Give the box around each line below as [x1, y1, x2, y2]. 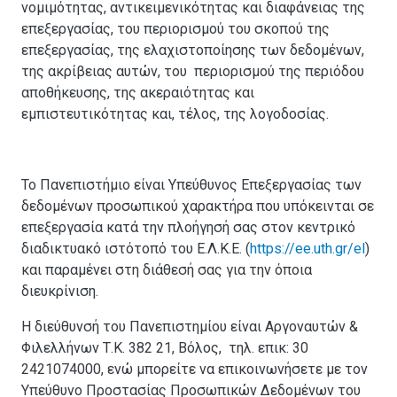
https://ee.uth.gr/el [250, 240, 365, 258]
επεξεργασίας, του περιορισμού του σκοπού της [21, 20, 330, 38]
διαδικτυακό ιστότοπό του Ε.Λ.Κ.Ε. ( [21, 240, 250, 258]
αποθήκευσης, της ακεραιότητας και [21, 84, 254, 102]
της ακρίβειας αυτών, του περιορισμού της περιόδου [21, 63, 364, 81]
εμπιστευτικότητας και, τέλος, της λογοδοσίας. [21, 105, 329, 123]
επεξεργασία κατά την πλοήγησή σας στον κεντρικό [21, 219, 355, 237]
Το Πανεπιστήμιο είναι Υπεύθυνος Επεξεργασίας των [21, 176, 362, 194]
